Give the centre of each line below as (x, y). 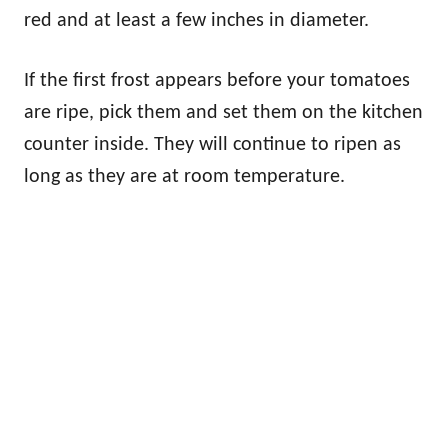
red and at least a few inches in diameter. (196, 21)
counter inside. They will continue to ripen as (212, 145)
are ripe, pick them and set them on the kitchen (223, 113)
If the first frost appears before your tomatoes (217, 81)
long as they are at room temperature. (184, 177)
